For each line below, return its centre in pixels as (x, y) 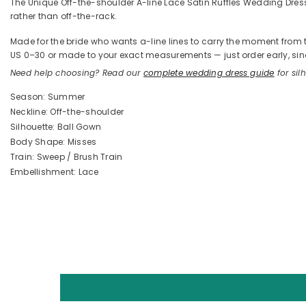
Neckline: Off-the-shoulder (67, 111)
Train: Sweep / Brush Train (67, 156)
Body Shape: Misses (54, 141)
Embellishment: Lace (55, 171)
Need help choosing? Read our (77, 72)
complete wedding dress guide (209, 72)
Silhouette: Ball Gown (56, 126)
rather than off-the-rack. (64, 16)
